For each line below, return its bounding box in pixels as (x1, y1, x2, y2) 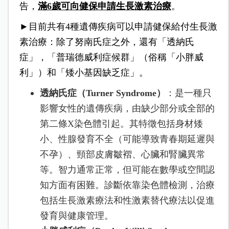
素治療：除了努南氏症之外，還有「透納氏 (19, 37, 194, 48)
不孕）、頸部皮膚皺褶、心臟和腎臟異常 (39, 149, 205, 160)
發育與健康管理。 (39, 211, 113, 221)
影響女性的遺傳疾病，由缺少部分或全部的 (39, 103, 215, 114)
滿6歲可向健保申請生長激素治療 (37, 1, 171, 12)
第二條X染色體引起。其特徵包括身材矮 (39, 119, 203, 129)
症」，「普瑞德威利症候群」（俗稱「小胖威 (19, 52, 203, 63)
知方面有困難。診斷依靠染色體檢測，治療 (39, 180, 215, 191)
